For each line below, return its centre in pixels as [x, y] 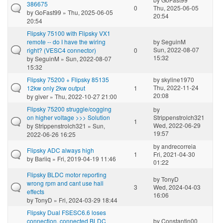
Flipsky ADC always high [60, 150]
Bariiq [43, 158]
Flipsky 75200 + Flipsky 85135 [68, 79]
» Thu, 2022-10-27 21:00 [83, 96]
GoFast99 [48, 12]
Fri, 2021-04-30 [174, 154]
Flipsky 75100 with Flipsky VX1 [69, 33]
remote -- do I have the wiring [66, 41]
